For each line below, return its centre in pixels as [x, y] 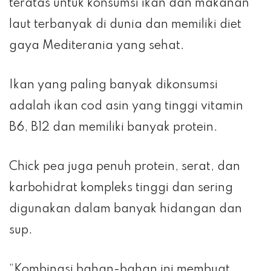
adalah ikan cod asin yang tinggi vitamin [126, 106]
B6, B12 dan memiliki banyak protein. [113, 127]
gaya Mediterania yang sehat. [97, 46]
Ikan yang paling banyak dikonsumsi [113, 85]
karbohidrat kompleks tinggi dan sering [121, 188]
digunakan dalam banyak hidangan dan [126, 209]
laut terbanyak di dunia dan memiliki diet [125, 24]
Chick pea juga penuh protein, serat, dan [125, 167]
